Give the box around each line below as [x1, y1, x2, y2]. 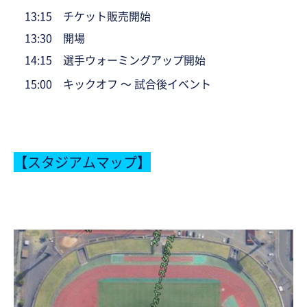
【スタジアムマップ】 [14, 151, 151, 172]
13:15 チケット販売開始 [14, 7, 151, 24]
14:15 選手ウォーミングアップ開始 [14, 51, 206, 68]
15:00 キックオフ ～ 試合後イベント [14, 75, 211, 92]
